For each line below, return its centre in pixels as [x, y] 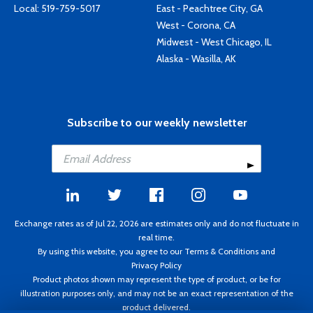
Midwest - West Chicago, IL [214, 42]
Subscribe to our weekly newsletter [156, 123]
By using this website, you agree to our [111, 251]
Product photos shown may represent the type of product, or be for [156, 279]
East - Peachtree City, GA [210, 8]
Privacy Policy [156, 265]
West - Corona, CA [196, 25]
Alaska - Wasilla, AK [196, 59]
